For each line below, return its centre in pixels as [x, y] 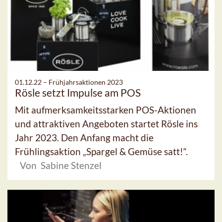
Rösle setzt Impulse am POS [78, 92]
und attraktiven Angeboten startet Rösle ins [106, 124]
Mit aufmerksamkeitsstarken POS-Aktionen [106, 110]
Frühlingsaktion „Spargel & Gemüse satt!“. [101, 151]
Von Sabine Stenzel [61, 165]
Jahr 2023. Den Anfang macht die [84, 138]
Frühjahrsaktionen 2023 [86, 82]
